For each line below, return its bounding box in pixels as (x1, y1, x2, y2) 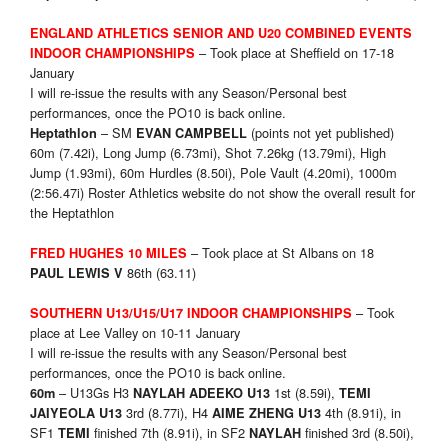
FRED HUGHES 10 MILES (30, 244, 187, 263)
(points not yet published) (247, 123, 394, 143)
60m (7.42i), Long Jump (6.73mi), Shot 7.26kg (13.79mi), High (30, 143, 386, 163)
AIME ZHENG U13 (212, 404, 321, 423)
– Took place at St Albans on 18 (187, 243, 374, 263)
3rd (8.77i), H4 (122, 403, 212, 423)
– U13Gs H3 (59, 383, 133, 403)
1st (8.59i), (270, 383, 339, 403)
